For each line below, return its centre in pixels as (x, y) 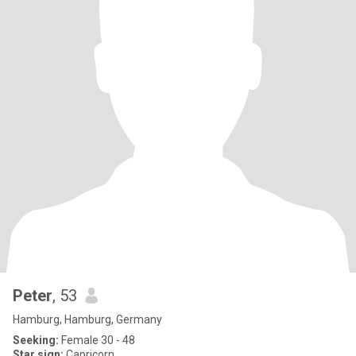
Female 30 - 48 (97, 340)
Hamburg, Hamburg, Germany (87, 319)
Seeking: (36, 340)
